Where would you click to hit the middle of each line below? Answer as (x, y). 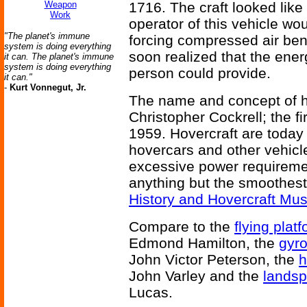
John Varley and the (196, 276)
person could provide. (200, 73)
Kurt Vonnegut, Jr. (48, 87)
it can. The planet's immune (59, 57)
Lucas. (151, 292)
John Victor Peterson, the (214, 259)
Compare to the (182, 226)
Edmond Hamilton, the (204, 243)
